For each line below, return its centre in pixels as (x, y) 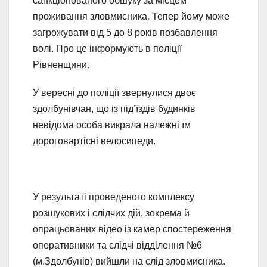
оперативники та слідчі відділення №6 (117, 246)
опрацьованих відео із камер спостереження (132, 229)
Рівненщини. (61, 65)
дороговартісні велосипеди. (94, 141)
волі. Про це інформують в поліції (107, 49)
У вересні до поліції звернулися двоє (114, 93)
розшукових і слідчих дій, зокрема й (111, 213)
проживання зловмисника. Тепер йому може (131, 17)
